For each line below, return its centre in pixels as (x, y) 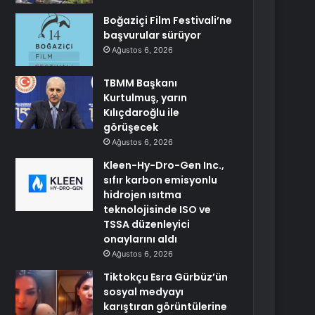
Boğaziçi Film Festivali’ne (168, 20)
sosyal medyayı (144, 292)
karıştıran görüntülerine (166, 307)
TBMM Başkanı (141, 83)
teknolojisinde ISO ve (157, 210)
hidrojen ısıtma (143, 195)
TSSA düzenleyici (147, 224)
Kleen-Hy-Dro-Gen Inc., (164, 165)
